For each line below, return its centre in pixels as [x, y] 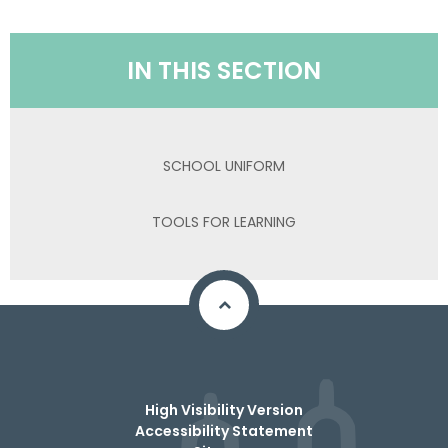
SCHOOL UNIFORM [224, 165]
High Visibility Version [224, 410]
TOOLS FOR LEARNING [224, 221]
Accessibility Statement [224, 431]
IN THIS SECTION [224, 70]
